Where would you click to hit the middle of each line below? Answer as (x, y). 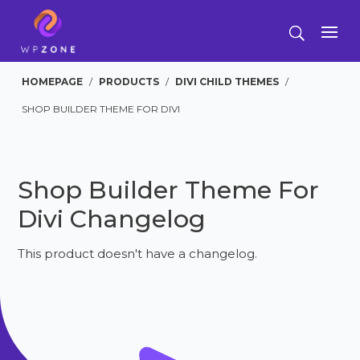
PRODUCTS (129, 82)
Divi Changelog (112, 219)
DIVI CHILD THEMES (227, 82)
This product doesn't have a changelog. (138, 254)
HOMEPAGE (53, 82)
